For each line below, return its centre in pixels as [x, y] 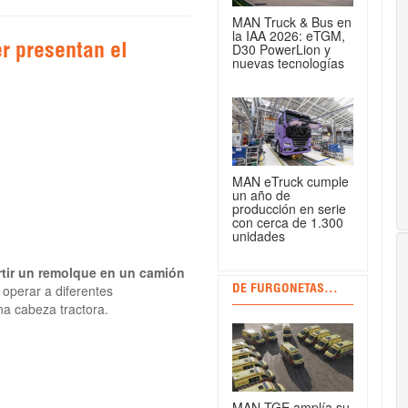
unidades [259, 236]
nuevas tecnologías [288, 63]
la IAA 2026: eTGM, [289, 36]
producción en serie [289, 209]
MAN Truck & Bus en [292, 22]
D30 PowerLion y [281, 50]
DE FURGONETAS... [285, 290]
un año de [261, 195]
